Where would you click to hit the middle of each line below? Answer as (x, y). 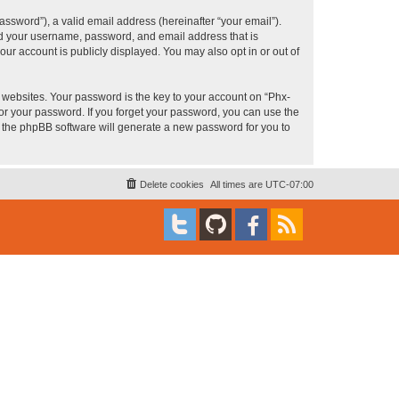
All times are (238, 184)
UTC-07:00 (289, 184)
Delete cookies (172, 184)
